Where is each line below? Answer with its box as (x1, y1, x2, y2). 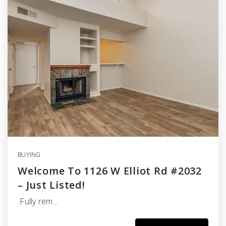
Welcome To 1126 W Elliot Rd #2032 (18, 164, 202, 178)
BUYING (18, 150, 41, 159)
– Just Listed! (18, 178, 85, 192)
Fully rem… (18, 196, 59, 207)
